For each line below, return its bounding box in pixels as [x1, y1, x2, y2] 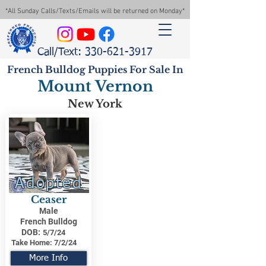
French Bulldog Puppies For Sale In [7, 64, 183, 75]
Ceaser [30, 194, 66, 206]
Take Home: [11, 238, 52, 247]
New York [68, 97, 122, 110]
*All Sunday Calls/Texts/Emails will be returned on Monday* [5, 7, 185, 15]
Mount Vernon [37, 77, 153, 96]
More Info [29, 254, 68, 262]
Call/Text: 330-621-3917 [37, 47, 153, 58]
